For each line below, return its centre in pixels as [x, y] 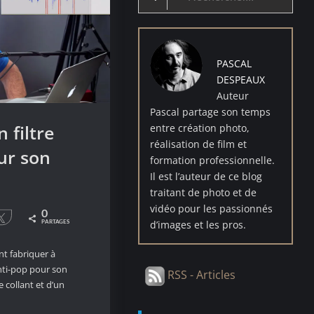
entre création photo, [200, 128]
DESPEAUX [241, 79]
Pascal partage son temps [211, 111]
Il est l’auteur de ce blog [206, 176]
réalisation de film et [199, 144]
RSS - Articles [200, 274]
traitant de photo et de [204, 192]
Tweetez [26, 218]
